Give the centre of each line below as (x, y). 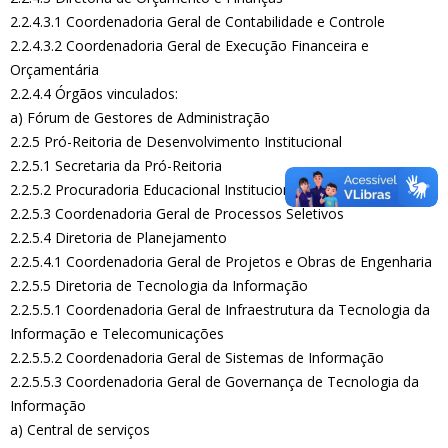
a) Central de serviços (80, 429)
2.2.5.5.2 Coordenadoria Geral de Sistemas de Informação (197, 357)
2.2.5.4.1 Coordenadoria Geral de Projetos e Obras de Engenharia (221, 261)
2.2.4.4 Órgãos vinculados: (94, 93)
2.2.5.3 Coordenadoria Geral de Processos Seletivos (177, 213)
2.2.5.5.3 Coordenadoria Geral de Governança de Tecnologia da (214, 381)
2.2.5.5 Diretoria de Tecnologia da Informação (159, 285)
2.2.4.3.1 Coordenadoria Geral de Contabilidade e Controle (197, 21)
